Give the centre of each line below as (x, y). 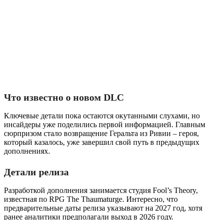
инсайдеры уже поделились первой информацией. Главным (105, 124)
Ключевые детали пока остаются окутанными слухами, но (102, 115)
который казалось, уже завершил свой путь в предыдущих (102, 142)
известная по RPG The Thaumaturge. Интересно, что (91, 199)
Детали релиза (36, 172)
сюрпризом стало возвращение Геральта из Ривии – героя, (101, 133)
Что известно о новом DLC (64, 97)
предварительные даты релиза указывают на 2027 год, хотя (103, 208)
